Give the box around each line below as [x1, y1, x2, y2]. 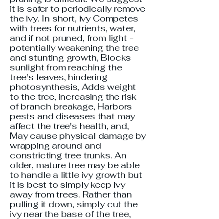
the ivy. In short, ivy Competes [10, 13, 138, 24]
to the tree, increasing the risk [10, 91, 137, 102]
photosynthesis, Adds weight [10, 81, 136, 92]
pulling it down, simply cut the [10, 198, 138, 210]
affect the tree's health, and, [10, 120, 129, 131]
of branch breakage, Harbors [10, 101, 132, 112]
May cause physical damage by [10, 130, 146, 141]
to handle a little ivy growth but [10, 169, 143, 180]
